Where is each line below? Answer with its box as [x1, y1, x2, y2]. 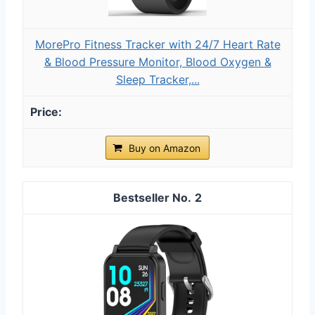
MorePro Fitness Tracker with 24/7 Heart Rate [34, 37, 281, 51]
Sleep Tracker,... [115, 72, 200, 86]
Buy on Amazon [129, 141, 200, 154]
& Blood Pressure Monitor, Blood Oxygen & [44, 54, 271, 69]
